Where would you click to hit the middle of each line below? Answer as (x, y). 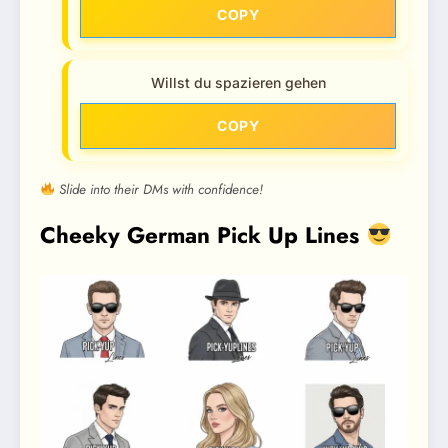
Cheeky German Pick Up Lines (203, 235)
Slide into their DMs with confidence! (159, 189)
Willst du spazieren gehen (238, 82)
